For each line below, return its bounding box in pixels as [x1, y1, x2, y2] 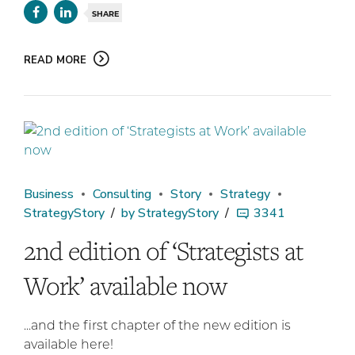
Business [24, 185, 74, 204]
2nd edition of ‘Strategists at [24, 234, 303, 268]
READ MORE [24, 53, 86, 68]
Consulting [93, 185, 151, 204]
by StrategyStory [121, 204, 219, 223]
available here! [24, 335, 113, 353]
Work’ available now [24, 269, 227, 303]
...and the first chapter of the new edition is [24, 316, 291, 334]
